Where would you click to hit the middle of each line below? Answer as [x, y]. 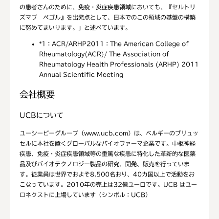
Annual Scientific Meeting [84, 74]
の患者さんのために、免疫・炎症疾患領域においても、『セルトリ [108, 7]
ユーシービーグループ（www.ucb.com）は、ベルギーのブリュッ [109, 133]
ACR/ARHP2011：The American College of [120, 44]
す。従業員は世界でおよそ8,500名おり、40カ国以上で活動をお [107, 174]
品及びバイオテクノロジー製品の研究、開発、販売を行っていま [105, 164]
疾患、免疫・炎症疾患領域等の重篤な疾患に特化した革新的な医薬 [108, 153]
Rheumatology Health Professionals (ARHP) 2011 [119, 64]
